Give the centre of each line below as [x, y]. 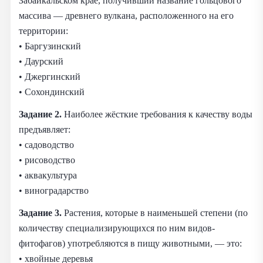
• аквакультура [48, 175]
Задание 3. [40, 213]
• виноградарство [54, 190]
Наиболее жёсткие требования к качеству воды [157, 114]
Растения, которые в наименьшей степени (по [155, 213]
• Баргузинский [50, 46]
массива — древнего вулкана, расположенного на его [126, 15]
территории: [43, 31]
